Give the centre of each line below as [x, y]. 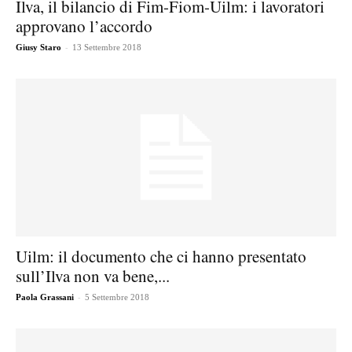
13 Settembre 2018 [107, 47]
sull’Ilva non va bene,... [93, 276]
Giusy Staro [38, 47]
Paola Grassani [45, 297]
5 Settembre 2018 [117, 297]
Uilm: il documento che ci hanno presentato [161, 257]
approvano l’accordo [84, 26]
